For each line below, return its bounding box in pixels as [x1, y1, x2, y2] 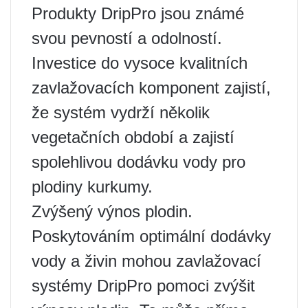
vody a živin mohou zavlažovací [32, 251, 261, 270]
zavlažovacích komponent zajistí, [32, 78, 271, 97]
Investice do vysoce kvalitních [32, 53, 247, 72]
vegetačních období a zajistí [32, 127, 234, 146]
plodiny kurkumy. [32, 177, 153, 196]
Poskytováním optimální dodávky [32, 226, 271, 245]
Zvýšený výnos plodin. [32, 201, 192, 221]
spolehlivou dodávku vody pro [32, 152, 245, 171]
